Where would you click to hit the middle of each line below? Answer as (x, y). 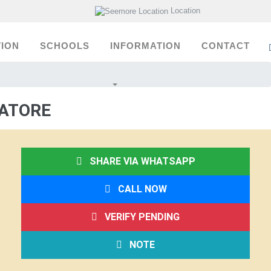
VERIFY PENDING (139, 217)
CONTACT (226, 46)
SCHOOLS (65, 46)
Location (185, 11)
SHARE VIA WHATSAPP (139, 161)
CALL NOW (139, 189)
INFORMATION (145, 46)
